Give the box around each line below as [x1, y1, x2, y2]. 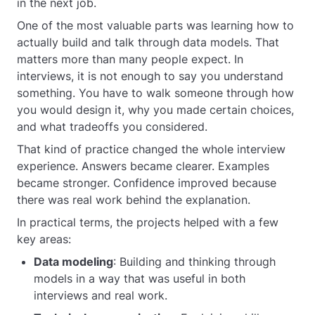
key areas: [17, 232, 71, 246]
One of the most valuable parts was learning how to [17, 18, 294, 32]
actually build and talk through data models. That [17, 35, 279, 49]
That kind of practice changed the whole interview [17, 142, 285, 156]
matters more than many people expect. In [17, 52, 243, 66]
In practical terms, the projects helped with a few [17, 215, 278, 229]
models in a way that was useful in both [34, 271, 245, 285]
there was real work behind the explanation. [17, 193, 250, 207]
